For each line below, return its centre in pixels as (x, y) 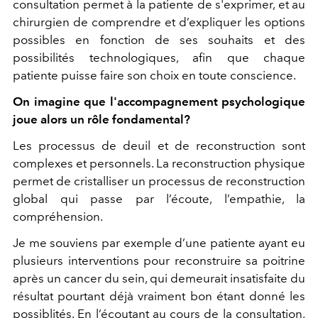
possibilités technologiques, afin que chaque (159, 57)
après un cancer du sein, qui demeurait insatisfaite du (159, 278)
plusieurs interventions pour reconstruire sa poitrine (159, 260)
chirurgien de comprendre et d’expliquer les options (159, 22)
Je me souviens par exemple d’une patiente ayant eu (159, 242)
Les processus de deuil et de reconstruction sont (159, 145)
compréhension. (58, 216)
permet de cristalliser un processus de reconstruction (159, 181)
